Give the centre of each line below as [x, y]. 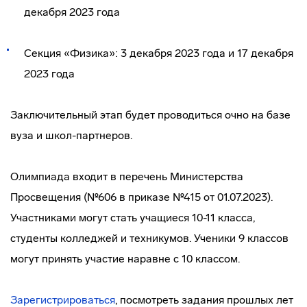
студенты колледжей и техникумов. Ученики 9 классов [149, 238]
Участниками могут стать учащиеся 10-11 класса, [133, 218]
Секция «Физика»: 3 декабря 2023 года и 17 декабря [159, 53]
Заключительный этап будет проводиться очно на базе [150, 115]
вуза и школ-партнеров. [71, 135]
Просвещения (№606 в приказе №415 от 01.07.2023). [142, 197]
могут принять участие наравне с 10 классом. [125, 259]
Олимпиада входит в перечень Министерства [127, 176]
